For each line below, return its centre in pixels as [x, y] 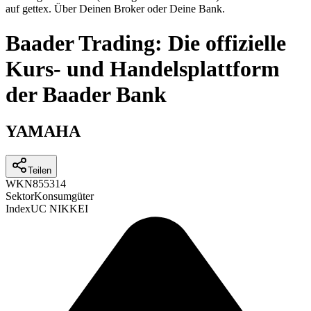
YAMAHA [43, 132]
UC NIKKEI [59, 209]
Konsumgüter [64, 196]
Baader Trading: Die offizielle [146, 43]
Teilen [40, 171]
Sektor [20, 196]
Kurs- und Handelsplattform [143, 68]
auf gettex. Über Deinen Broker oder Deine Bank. [115, 9]
